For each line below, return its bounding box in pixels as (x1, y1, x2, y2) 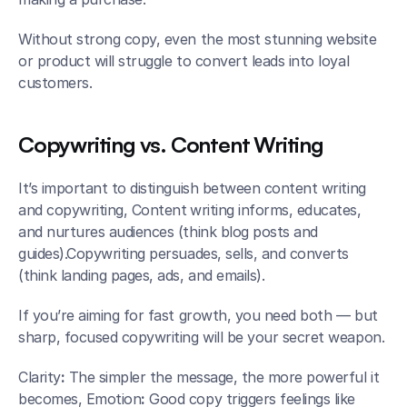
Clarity (18, 367, 61, 386)
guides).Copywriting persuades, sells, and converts (18, 243, 349, 263)
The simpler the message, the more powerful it (65, 367, 380, 386)
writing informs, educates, (190, 200, 362, 219)
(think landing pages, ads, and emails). (18, 265, 265, 284)
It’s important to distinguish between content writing (18, 178, 366, 197)
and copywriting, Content (18, 200, 187, 219)
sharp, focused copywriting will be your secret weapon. (18, 327, 385, 346)
